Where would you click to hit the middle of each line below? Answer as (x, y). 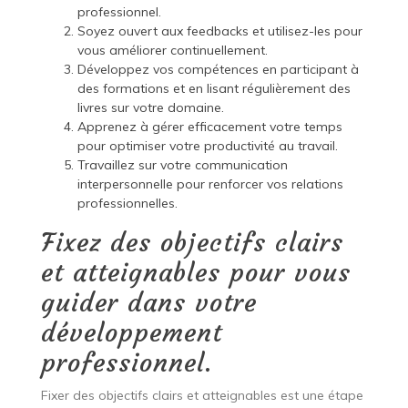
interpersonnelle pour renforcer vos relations (210, 184)
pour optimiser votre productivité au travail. (207, 145)
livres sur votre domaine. (150, 107)
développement (131, 332)
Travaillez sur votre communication (182, 164)
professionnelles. (127, 203)
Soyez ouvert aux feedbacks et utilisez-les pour (219, 31)
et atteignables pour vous (195, 272)
